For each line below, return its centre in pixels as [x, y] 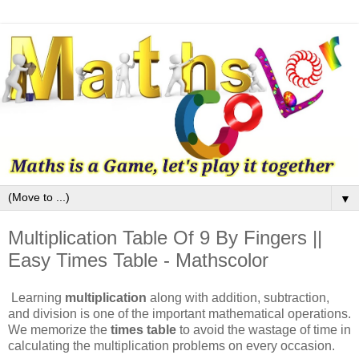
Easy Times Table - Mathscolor [138, 260]
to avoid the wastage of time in [264, 330]
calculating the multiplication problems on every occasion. [171, 346]
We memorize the [59, 330]
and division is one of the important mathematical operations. [179, 314]
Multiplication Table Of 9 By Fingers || [165, 237]
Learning [36, 298]
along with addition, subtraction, [238, 298]
